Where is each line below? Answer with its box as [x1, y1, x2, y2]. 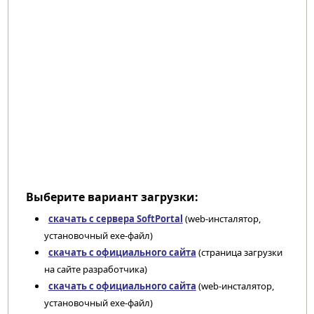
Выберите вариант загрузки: [25, 189, 198, 205]
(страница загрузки [196, 246, 282, 259]
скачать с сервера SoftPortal [48, 212, 183, 225]
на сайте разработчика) [43, 263, 147, 275]
